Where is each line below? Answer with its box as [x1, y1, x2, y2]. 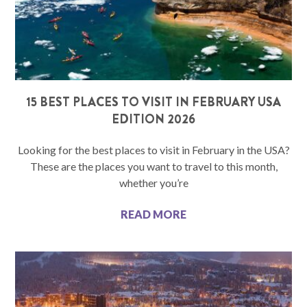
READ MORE [121, 207, 186, 221]
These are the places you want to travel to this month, [29, 159, 278, 173]
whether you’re [119, 175, 188, 189]
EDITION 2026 [112, 110, 195, 128]
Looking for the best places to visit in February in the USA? [17, 143, 290, 156]
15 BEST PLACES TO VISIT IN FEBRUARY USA [26, 93, 281, 111]
